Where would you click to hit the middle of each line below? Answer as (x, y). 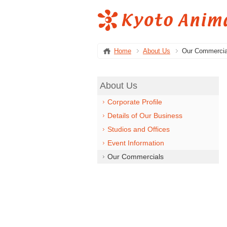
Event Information (136, 143)
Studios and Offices (139, 129)
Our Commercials (136, 157)
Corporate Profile (135, 102)
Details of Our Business (145, 116)
